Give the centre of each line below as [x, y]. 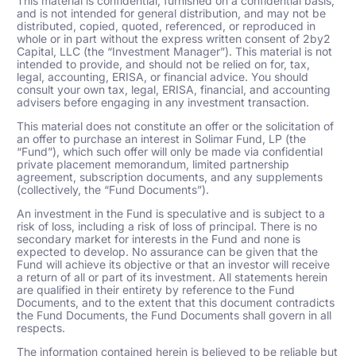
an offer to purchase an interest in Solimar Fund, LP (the [162, 139]
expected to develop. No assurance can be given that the [168, 252]
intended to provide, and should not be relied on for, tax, [164, 64]
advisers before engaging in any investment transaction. [163, 103]
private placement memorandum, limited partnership [153, 164]
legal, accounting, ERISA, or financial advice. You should [163, 77]
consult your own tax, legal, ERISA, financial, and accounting [174, 90]
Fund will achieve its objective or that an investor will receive [174, 265]
